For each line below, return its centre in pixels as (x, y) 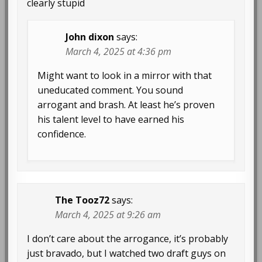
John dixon (90, 37)
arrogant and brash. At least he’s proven (126, 104)
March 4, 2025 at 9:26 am (108, 214)
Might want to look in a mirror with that (125, 75)
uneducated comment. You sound (111, 90)
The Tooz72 (82, 200)
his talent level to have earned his (111, 119)
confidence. (62, 134)
